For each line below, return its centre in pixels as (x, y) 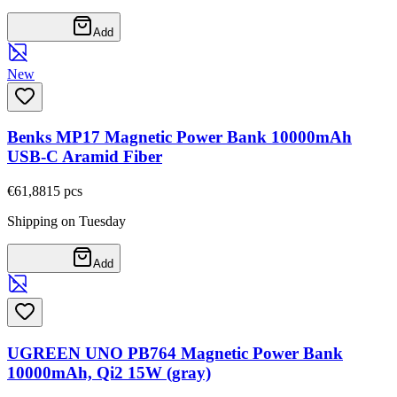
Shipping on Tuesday (66, 221)
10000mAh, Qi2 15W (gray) (109, 372)
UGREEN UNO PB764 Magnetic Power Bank (175, 353)
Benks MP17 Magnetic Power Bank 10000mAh (179, 137)
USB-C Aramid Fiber (85, 157)
